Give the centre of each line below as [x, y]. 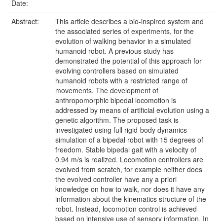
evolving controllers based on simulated [117, 71]
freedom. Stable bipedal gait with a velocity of [126, 149]
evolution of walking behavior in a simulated [123, 41]
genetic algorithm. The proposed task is [117, 120]
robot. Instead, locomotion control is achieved [126, 209]
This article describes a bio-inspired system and [129, 21]
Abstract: [26, 21]
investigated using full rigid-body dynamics [121, 130]
